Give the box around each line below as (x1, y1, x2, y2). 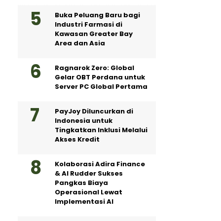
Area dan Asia (55, 38, 105, 48)
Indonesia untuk (55, 116, 112, 125)
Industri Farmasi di (55, 20, 122, 29)
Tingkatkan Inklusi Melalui (55, 125, 147, 135)
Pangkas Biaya (55, 178, 108, 187)
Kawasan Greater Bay (55, 29, 133, 38)
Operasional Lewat (55, 187, 122, 197)
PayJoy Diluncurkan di (55, 107, 133, 116)
